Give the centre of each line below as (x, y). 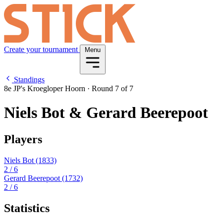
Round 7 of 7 (111, 88)
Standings (28, 80)
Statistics (27, 208)
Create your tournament (42, 49)
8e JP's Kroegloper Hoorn (46, 88)
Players (23, 139)
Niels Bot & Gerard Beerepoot (106, 113)
